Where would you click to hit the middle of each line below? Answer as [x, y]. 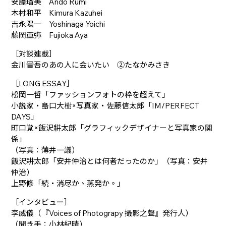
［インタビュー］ [42, 202]
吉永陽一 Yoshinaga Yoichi [58, 24]
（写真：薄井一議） [45, 150]
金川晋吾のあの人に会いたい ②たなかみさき [91, 65]
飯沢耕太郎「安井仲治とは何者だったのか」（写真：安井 [110, 161]
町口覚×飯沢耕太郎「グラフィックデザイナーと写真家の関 [112, 128]
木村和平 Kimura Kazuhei [57, 13]
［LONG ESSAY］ [43, 83]
